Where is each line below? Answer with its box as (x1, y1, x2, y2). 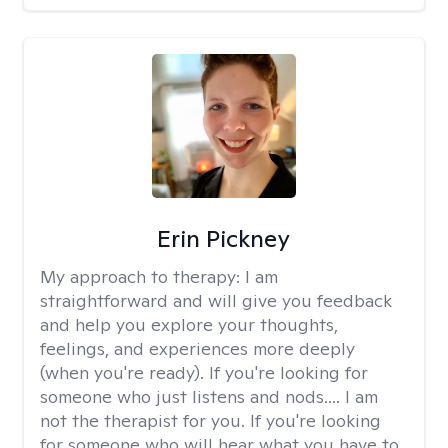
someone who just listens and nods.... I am (40, 385, 378, 408)
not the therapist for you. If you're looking (40, 409, 381, 432)
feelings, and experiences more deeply (40, 337, 355, 360)
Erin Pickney (157, 223, 291, 254)
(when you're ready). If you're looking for (40, 361, 368, 384)
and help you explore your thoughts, (40, 313, 338, 336)
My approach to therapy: (40, 265, 245, 288)
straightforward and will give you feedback (40, 289, 392, 312)
